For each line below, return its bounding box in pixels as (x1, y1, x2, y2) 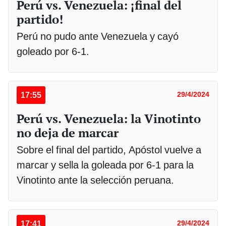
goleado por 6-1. (17, 45, 92, 58)
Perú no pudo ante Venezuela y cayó (17, 30, 179, 43)
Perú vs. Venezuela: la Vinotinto (17, 110, 201, 127)
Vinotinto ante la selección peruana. (17, 174, 177, 187)
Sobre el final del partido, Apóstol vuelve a (17, 144, 201, 156)
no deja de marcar (17, 125, 119, 141)
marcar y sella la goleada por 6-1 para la (17, 159, 194, 172)
